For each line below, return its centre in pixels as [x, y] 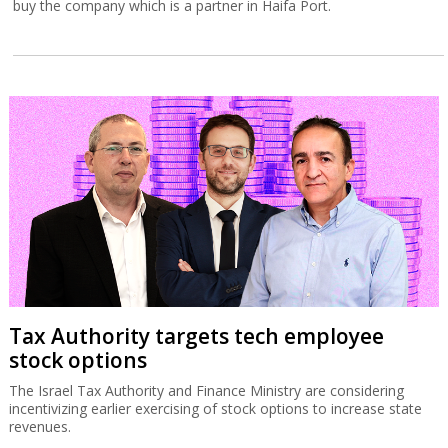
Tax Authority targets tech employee [196, 335]
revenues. [39, 426]
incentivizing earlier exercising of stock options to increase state [215, 408]
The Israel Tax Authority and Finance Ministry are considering [206, 390]
